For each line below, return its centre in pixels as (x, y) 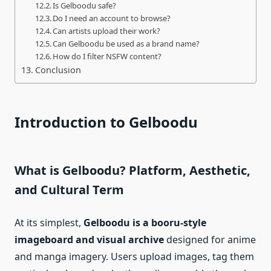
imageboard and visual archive (89, 240)
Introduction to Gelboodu (106, 122)
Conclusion (58, 70)
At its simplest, (49, 223)
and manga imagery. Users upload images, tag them (134, 257)
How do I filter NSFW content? (107, 57)
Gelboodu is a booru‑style (145, 223)
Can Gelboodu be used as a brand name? (126, 44)
